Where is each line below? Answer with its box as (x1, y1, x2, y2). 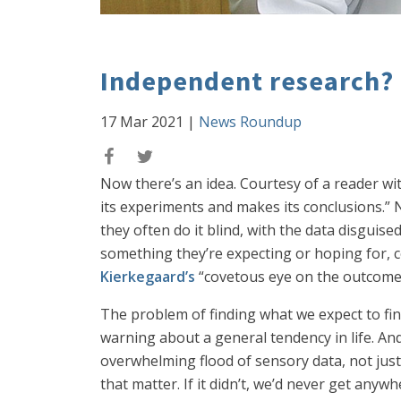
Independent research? (100, 64, 394, 98)
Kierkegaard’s (100, 267, 195, 286)
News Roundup (199, 112, 302, 132)
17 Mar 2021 (100, 112, 183, 132)
